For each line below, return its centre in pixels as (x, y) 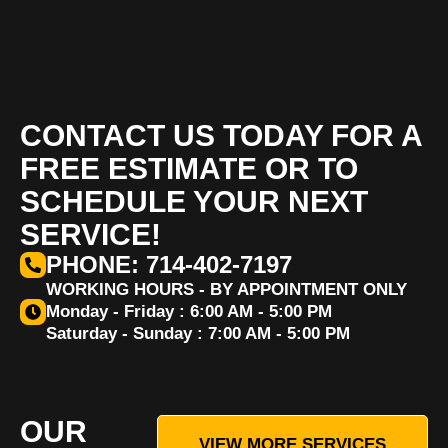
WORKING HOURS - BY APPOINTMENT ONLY (226, 289)
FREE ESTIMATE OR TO (189, 168)
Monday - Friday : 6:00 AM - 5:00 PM (189, 311)
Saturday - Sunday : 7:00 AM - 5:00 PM (198, 333)
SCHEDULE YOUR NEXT (194, 201)
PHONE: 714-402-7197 (169, 264)
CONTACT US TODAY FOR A (221, 135)
